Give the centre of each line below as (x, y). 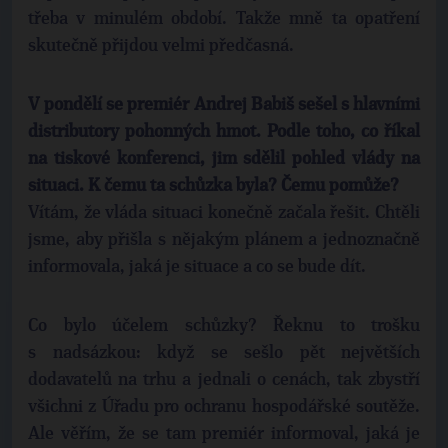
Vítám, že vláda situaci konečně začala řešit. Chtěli (224, 213)
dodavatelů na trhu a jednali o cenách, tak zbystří (224, 380)
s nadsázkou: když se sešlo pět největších (224, 353)
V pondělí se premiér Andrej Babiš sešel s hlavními (224, 105)
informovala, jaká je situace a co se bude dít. (197, 267)
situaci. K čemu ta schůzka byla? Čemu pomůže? (213, 186)
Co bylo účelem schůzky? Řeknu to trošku (224, 326)
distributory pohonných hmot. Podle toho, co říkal (224, 132)
